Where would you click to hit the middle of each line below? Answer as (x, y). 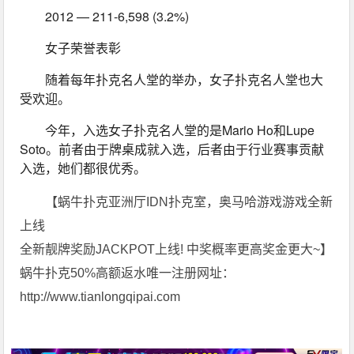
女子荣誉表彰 (83, 47)
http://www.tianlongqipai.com (100, 296)
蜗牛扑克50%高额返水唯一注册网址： (128, 273)
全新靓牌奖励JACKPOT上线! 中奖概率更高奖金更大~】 (177, 249)
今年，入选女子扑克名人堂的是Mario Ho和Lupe (180, 130)
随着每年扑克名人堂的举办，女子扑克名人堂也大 (185, 79)
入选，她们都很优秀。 (83, 168)
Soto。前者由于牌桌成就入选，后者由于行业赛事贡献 (172, 149)
